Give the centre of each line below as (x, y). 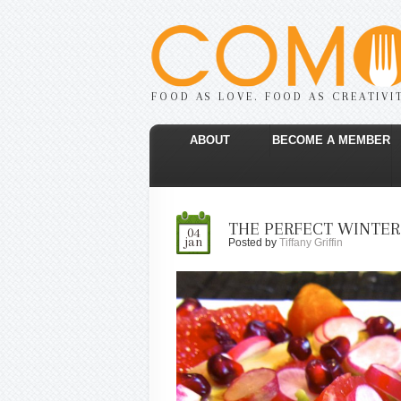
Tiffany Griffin (311, 243)
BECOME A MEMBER (331, 140)
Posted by (254, 243)
